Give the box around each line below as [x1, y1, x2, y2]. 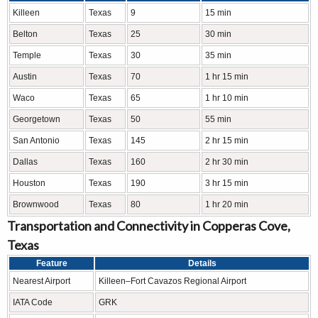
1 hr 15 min [205, 72, 248, 82]
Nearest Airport [13, 276, 70, 286]
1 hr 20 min [205, 199, 248, 209]
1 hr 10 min [205, 93, 248, 103]
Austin [13, 72, 37, 82]
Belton [13, 29, 38, 39]
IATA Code [13, 297, 53, 307]
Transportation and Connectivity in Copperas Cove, [7, 218, 290, 234]
